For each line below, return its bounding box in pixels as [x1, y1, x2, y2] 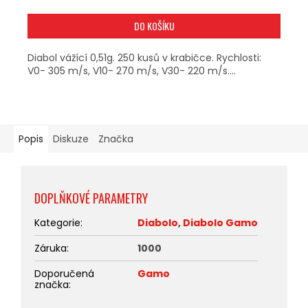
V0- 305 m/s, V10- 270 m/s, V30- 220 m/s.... [27, 63, 236, 78]
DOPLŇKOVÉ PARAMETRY [34, 188, 148, 207]
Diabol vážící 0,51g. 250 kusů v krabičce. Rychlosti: [27, 50, 261, 65]
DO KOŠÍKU [133, 18, 175, 33]
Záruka [34, 241, 67, 255]
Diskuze [53, 131, 89, 146]
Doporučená [34, 266, 94, 280]
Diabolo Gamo [183, 215, 258, 230]
